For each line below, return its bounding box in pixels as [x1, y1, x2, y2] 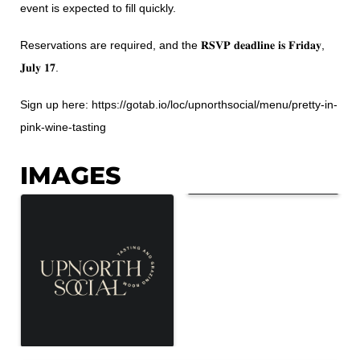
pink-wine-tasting [20, 121, 106, 133]
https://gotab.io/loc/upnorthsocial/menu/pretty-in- [92, 98, 337, 111]
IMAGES [20, 161, 121, 190]
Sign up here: [20, 98, 92, 111]
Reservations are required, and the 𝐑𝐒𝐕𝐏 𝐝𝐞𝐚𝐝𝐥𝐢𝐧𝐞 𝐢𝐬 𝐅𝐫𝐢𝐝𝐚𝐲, [20, 39, 325, 51]
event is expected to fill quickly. [20, 2, 179, 14]
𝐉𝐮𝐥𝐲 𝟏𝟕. [20, 61, 62, 74]
